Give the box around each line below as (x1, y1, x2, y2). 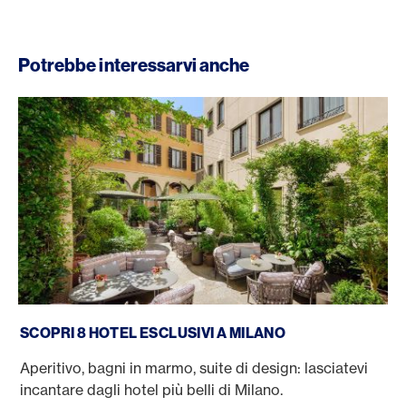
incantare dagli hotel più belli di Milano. (20, 381, 286, 399)
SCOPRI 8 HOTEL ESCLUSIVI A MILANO (20, 324, 286, 342)
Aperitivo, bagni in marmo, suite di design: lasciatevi (20, 359, 368, 377)
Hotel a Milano (18, 303, 116, 321)
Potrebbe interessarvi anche (18, 53, 250, 76)
